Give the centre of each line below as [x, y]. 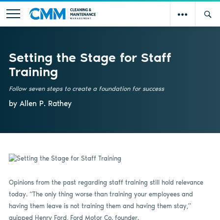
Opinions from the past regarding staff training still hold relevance [106, 183]
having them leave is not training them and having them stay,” [100, 206]
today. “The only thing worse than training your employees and [101, 194]
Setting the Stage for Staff [90, 57]
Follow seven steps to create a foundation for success [86, 88]
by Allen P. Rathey [40, 103]
